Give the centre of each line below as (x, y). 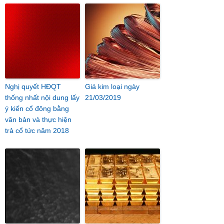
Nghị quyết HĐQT (33, 86)
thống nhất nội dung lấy (42, 97)
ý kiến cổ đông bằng (37, 108)
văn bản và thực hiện (38, 119)
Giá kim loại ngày (112, 86)
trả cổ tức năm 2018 (37, 130)
